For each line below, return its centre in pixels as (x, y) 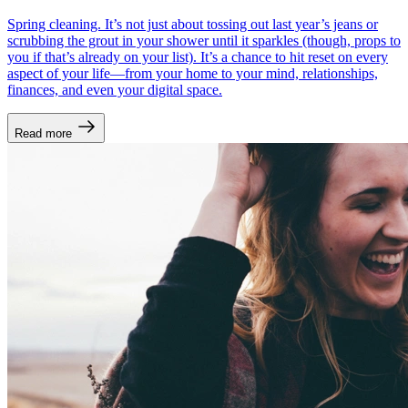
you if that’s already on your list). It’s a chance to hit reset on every (198, 56)
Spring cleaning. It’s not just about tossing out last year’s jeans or (193, 24)
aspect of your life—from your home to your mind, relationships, (193, 73)
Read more (43, 133)
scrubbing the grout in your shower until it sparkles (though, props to (204, 40)
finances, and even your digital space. (115, 89)
